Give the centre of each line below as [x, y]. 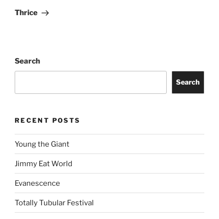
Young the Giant [42, 144]
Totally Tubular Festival [54, 203]
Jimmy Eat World [44, 164]
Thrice [26, 13]
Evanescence [37, 183]
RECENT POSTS [48, 120]
